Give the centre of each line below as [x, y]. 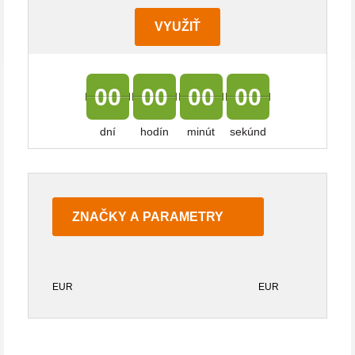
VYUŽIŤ [177, 27]
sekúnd [248, 132]
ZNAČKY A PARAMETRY [148, 216]
